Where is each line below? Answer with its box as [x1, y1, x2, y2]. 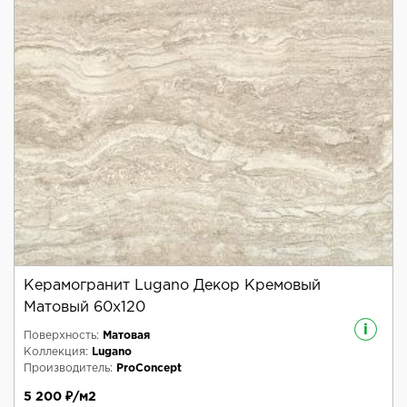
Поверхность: [24, 330, 99, 341]
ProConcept [116, 362, 182, 373]
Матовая [103, 330, 150, 341]
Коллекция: [24, 346, 88, 357]
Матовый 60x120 [24, 300, 145, 314]
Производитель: [24, 362, 113, 373]
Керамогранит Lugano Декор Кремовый [24, 278, 321, 293]
